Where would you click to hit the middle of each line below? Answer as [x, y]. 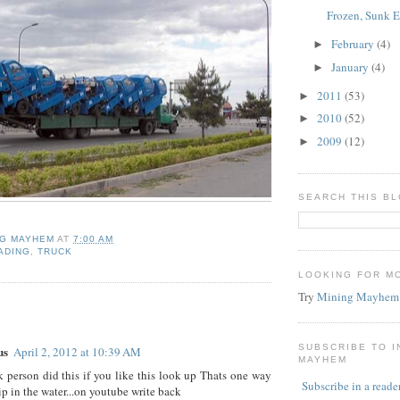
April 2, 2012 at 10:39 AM [77, 351]
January [351, 67]
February [354, 44]
